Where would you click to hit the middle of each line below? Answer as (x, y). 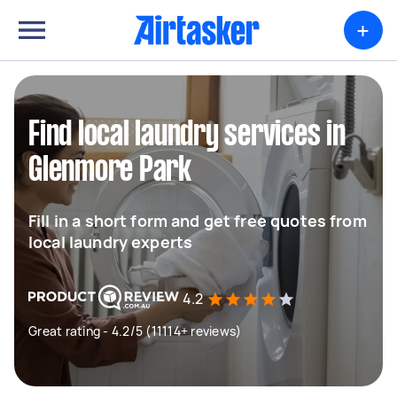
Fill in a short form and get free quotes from (198, 221)
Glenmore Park (110, 171)
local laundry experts (111, 242)
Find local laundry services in (187, 136)
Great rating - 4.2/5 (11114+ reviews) (135, 331)
